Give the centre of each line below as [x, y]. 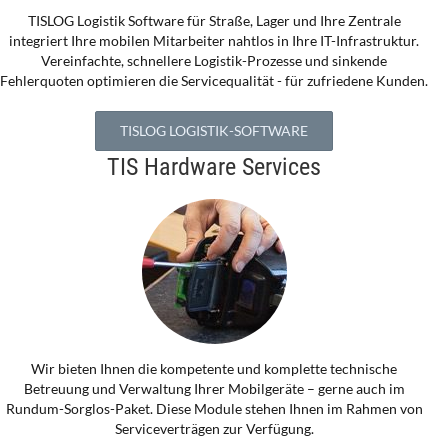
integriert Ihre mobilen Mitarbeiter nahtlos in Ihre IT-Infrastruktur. [214, 41]
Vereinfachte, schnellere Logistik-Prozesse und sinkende [214, 61]
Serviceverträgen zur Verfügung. [214, 429]
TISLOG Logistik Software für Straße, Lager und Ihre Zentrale [214, 21]
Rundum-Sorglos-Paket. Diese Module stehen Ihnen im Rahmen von [214, 409]
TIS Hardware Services [214, 167]
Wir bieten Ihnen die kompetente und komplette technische [214, 369]
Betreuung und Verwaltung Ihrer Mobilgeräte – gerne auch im [214, 389]
